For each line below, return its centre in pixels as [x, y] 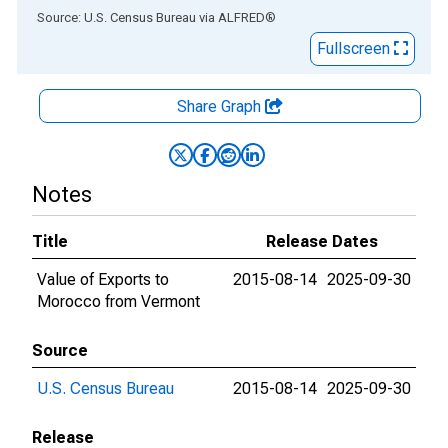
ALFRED [241, 17]
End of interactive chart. [99, 16]
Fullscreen [355, 48]
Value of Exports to [103, 279]
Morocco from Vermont [118, 301]
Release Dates [322, 241]
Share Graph [221, 106]
